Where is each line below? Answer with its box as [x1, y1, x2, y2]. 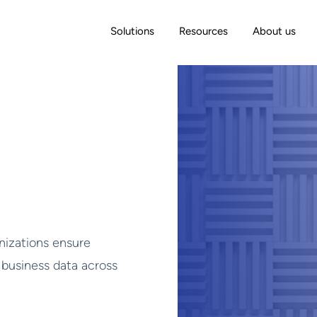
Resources [179, 25, 228, 38]
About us [253, 25, 296, 38]
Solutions [110, 25, 154, 38]
